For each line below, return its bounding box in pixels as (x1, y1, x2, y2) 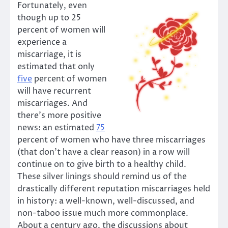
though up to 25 (17, 12, 81, 23)
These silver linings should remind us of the (17, 170, 187, 182)
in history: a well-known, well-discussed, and (17, 195, 194, 207)
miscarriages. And (17, 97, 88, 109)
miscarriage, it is (17, 48, 81, 60)
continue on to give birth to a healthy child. (17, 158, 186, 170)
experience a (17, 36, 67, 48)
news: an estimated (17, 122, 96, 133)
